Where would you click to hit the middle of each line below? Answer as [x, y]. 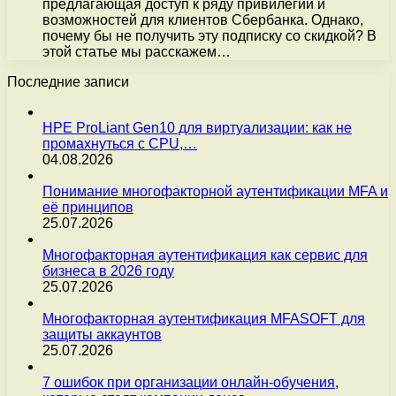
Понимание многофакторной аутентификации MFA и [215, 191]
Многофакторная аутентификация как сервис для [205, 255]
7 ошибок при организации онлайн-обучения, [190, 382]
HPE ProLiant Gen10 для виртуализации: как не [197, 127]
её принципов [88, 207]
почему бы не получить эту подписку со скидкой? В [209, 35]
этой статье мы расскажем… [137, 51]
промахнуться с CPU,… [120, 143]
